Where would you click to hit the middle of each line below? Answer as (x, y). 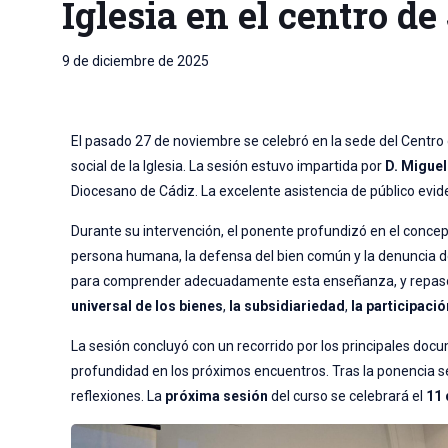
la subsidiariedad (287, 306)
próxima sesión (217, 396)
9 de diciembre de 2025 (135, 61)
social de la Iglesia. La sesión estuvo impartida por (228, 166)
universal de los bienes (147, 306)
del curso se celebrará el (347, 396)
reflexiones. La (118, 396)
